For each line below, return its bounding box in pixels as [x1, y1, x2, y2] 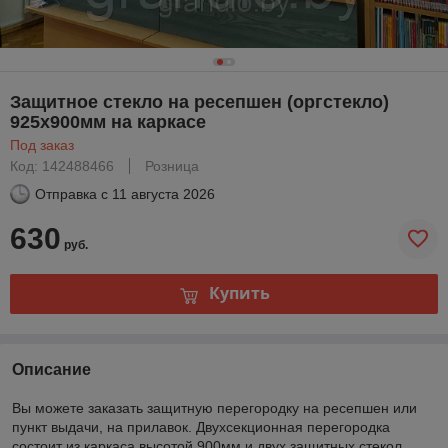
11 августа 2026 [112, 185, 215, 202]
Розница [145, 157, 199, 174]
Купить [208, 282, 270, 305]
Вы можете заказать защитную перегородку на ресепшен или [12, 399, 417, 416]
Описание [12, 360, 91, 378]
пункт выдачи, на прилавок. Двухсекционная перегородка [12, 418, 390, 435]
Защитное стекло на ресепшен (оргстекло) [10, 91, 389, 112]
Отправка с [35, 185, 108, 202]
